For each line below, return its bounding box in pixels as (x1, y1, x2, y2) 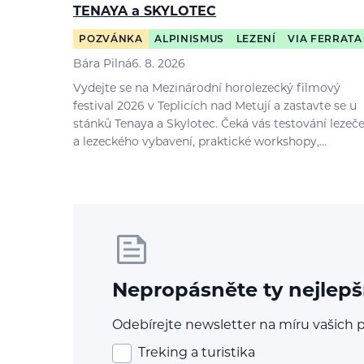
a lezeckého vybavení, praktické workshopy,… (73, 136, 327, 149)
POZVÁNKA (79, 34, 143, 45)
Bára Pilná (73, 58, 132, 71)
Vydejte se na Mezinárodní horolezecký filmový (73, 83, 340, 96)
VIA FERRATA (288, 34, 362, 45)
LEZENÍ (236, 34, 276, 45)
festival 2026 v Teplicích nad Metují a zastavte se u (73, 101, 357, 114)
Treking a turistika (138, 346, 255, 360)
